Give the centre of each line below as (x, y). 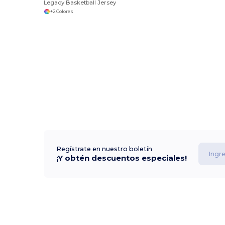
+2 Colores (62, 11)
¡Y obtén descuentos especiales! (122, 158)
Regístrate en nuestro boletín (104, 149)
